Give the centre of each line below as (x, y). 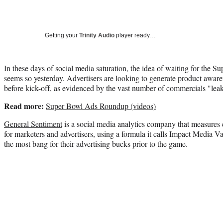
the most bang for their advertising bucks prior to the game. (96, 143)
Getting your (62, 35)
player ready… (135, 35)
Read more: (24, 106)
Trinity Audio (97, 35)
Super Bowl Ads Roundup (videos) (101, 106)
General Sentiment (33, 123)
